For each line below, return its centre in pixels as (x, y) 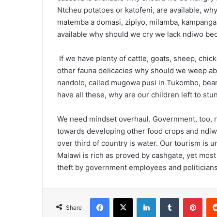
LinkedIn (168, 198)
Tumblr (189, 198)
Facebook (124, 198)
